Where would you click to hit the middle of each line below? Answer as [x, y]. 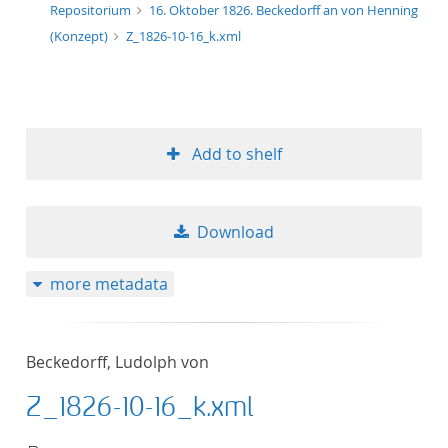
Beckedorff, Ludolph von [117, 362]
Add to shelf [236, 154]
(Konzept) [80, 36]
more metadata [108, 284]
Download [235, 232]
